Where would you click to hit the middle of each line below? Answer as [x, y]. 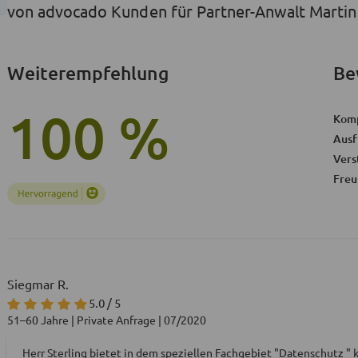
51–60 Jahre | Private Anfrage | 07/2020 [107, 320]
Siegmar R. [38, 283]
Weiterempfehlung [88, 72]
